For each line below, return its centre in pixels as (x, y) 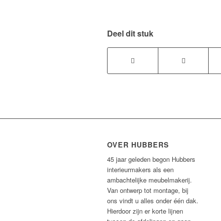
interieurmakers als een (140, 170)
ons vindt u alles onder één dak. (153, 201)
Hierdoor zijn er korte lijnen (145, 211)
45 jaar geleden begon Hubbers (151, 159)
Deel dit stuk (130, 34)
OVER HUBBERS (138, 145)
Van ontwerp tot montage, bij (148, 190)
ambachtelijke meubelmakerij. (149, 180)
